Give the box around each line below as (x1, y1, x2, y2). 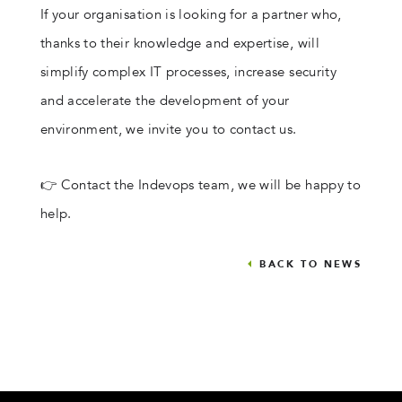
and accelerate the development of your (39, 92, 290, 109)
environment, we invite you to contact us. (39, 120, 297, 138)
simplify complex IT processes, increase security (39, 63, 337, 81)
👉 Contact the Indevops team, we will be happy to (39, 176, 362, 194)
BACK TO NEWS (259, 258, 363, 271)
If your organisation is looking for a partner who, (39, 5, 342, 23)
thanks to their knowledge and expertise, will (39, 34, 319, 52)
